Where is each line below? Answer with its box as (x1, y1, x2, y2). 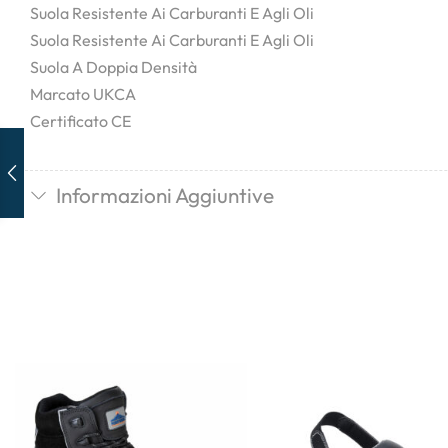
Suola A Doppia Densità (30, 57, 197, 78)
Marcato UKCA (30, 84, 136, 105)
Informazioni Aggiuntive (55, 182, 274, 209)
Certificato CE (30, 111, 131, 132)
